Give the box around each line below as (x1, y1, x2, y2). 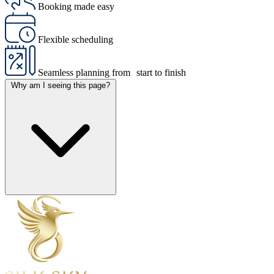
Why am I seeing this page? (11, 80, 110, 90)
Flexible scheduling (38, 34, 113, 45)
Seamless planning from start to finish (38, 67, 186, 78)
